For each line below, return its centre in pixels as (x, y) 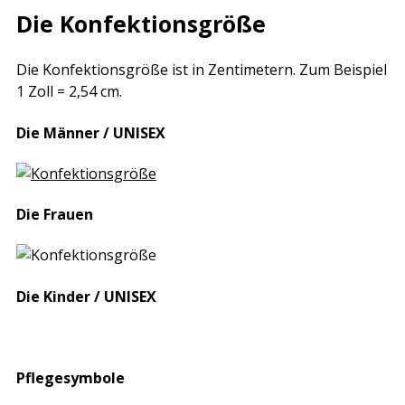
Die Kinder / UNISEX (86, 296)
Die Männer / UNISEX (91, 132)
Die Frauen (55, 215)
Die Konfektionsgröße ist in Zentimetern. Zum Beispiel (202, 70)
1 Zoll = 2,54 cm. (69, 92)
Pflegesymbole (71, 378)
